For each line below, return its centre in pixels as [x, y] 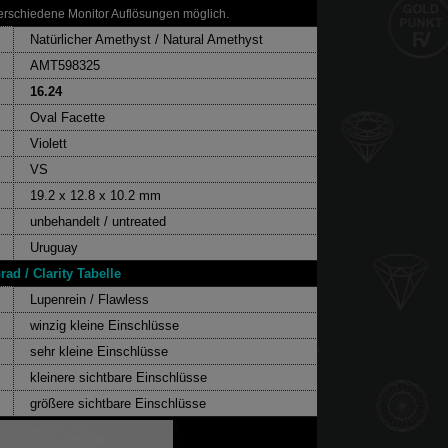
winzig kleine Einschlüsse [104, 325]
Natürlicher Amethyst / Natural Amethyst [146, 39]
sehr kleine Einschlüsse [99, 351]
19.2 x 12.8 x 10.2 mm [95, 195]
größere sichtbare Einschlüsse [118, 403]
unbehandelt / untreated [98, 221]
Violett [48, 143]
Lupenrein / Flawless [89, 299]
